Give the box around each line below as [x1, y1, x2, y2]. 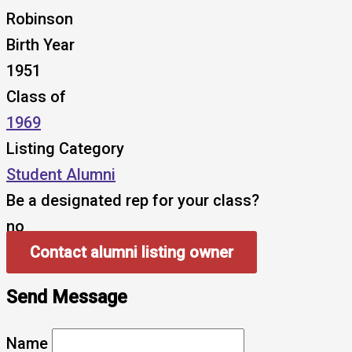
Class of [6, 87, 66, 107]
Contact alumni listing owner [30, 243, 233, 262]
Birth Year [6, 35, 75, 55]
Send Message [6, 285, 127, 308]
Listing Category [6, 139, 124, 159]
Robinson [6, 9, 73, 29]
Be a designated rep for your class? [6, 191, 259, 211]
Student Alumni [6, 165, 115, 185]
